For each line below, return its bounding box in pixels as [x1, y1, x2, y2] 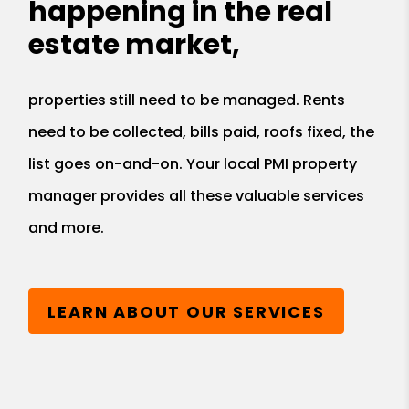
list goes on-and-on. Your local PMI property [28, 153, 358, 175]
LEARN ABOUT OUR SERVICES [47, 299, 325, 323]
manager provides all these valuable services [28, 185, 365, 207]
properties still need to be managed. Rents [28, 89, 346, 111]
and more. [28, 217, 105, 239]
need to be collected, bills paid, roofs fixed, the [28, 121, 375, 143]
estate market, [28, 26, 241, 65]
